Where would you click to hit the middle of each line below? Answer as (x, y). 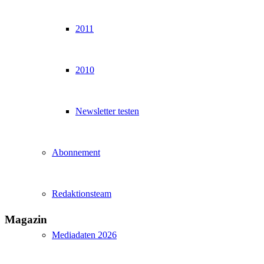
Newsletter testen (107, 111)
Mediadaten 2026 (84, 235)
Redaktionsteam (82, 194)
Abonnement (76, 152)
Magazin (26, 219)
